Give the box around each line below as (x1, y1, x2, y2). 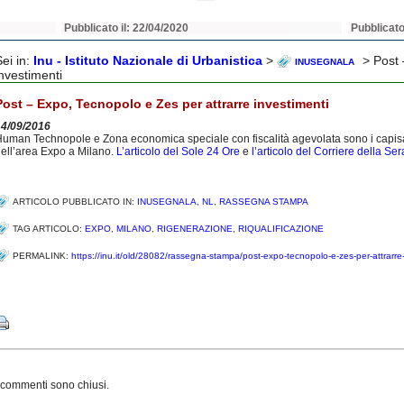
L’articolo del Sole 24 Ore (116, 145, 240, 158)
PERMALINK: (13, 251, 71, 261)
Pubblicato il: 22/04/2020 (64, 22, 189, 34)
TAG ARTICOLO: (13, 224, 85, 234)
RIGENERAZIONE (157, 224, 233, 234)
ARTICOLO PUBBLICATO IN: (13, 197, 137, 207)
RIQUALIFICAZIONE (238, 224, 324, 234)
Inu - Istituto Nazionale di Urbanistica (33, 53, 262, 68)
